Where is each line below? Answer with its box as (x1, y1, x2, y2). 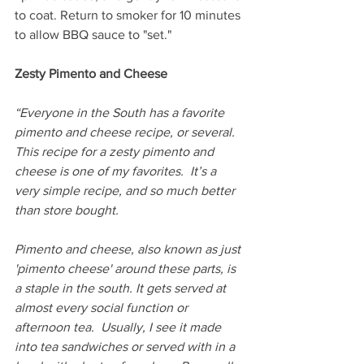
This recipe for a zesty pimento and (15, 145, 217, 159)
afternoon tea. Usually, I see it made (15, 320, 224, 335)
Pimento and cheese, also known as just (15, 242, 244, 257)
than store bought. (15, 203, 119, 218)
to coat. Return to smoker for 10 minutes (15, 8, 244, 23)
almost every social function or (15, 301, 191, 315)
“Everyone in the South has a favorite (15, 106, 227, 120)
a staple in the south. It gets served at (15, 281, 229, 296)
